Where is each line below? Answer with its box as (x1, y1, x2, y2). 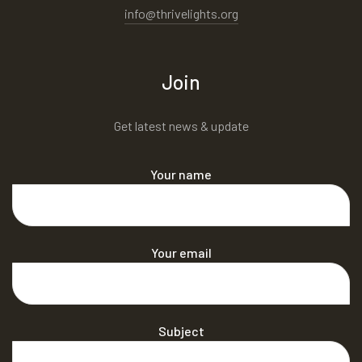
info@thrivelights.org (124, 5, 238, 21)
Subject (158, 322, 204, 339)
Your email (150, 244, 212, 260)
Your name (150, 166, 212, 182)
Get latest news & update (113, 117, 249, 133)
